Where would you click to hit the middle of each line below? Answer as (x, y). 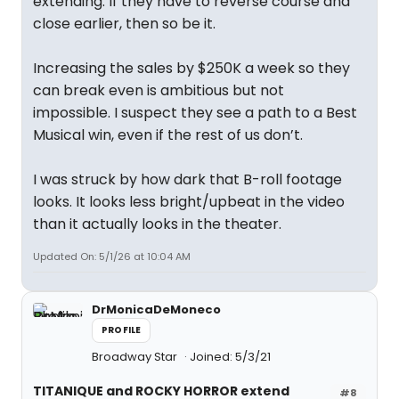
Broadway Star (136, 357)
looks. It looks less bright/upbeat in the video (189, 202)
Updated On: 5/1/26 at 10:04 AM (112, 256)
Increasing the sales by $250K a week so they (191, 68)
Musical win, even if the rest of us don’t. (168, 135)
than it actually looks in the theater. (157, 224)
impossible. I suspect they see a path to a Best (195, 113)
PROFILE (122, 330)
